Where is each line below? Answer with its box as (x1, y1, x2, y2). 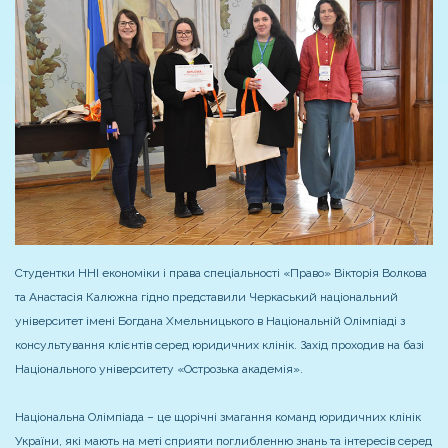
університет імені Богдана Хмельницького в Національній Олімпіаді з (15, 314, 405, 329)
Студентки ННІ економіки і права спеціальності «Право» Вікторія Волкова (15, 266, 427, 281)
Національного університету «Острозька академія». (15, 362, 303, 377)
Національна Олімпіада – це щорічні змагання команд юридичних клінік (15, 410, 421, 425)
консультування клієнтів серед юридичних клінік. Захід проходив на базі (15, 338, 424, 353)
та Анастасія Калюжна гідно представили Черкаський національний (15, 290, 398, 305)
